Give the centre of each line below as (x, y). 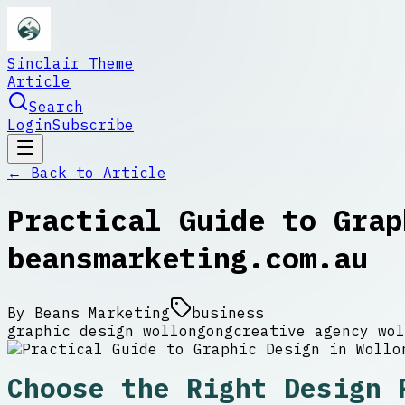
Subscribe (93, 125)
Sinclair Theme (71, 63)
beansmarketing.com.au (188, 258)
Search (56, 107)
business (228, 312)
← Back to (55, 173)
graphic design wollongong (120, 330)
